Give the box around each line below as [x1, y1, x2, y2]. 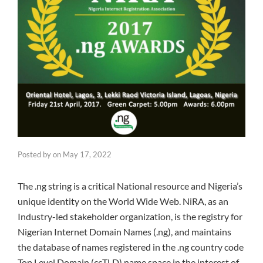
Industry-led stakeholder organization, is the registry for [18, 211, 242, 222]
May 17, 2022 [63, 150, 112, 160]
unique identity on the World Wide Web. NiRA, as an [18, 195, 228, 207]
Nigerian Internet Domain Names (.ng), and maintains [18, 226, 231, 238]
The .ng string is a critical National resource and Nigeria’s [18, 180, 242, 192]
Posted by [18, 150, 53, 160]
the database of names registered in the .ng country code [18, 241, 244, 253]
